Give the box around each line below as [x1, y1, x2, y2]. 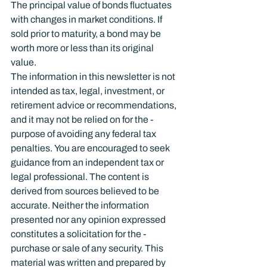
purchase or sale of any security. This [11, 243, 165, 253]
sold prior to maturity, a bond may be [11, 29, 163, 39]
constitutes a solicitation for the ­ [11, 229, 149, 239]
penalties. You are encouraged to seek [11, 143, 171, 153]
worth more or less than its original [11, 43, 156, 53]
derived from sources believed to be [11, 186, 161, 196]
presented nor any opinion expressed [11, 215, 167, 225]
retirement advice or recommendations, [11, 100, 178, 110]
